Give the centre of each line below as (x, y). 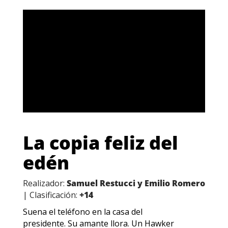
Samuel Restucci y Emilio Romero (136, 183)
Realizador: (45, 183)
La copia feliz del (100, 142)
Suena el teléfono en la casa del (82, 211)
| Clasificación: (51, 195)
